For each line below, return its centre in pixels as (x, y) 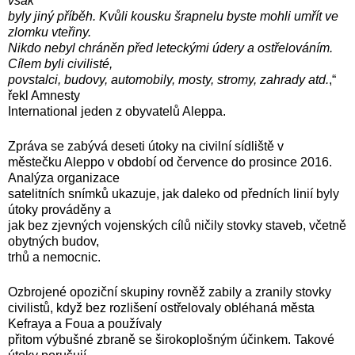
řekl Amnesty (44, 95)
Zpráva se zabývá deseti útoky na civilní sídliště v (146, 146)
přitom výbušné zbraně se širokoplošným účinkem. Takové (171, 339)
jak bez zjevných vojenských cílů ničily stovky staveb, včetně (177, 225)
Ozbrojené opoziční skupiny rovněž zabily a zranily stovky (170, 292)
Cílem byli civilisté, (60, 63)
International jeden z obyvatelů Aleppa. (117, 111)
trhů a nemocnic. (56, 257)
